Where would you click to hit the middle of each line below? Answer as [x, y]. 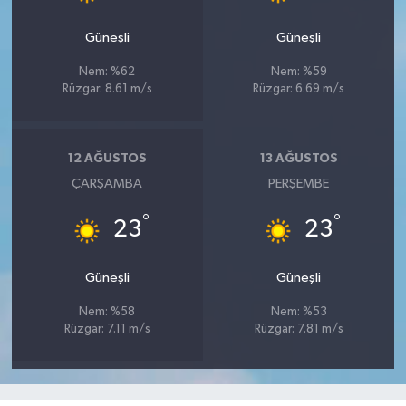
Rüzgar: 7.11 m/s [107, 329]
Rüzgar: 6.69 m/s [299, 89]
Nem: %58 [107, 312]
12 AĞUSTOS [107, 159]
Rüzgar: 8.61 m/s [107, 89]
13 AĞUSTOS [299, 159]
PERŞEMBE [299, 183]
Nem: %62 [107, 72]
